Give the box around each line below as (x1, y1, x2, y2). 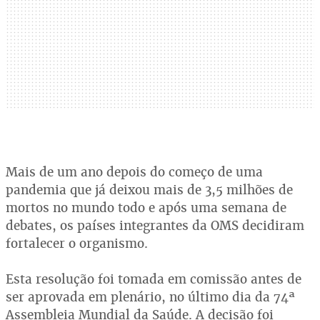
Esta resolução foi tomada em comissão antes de (6, 271, 301, 287)
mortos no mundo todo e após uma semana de (6, 199, 286, 216)
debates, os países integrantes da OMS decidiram (6, 217, 304, 234)
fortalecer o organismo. (6, 235, 148, 251)
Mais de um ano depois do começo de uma (6, 164, 263, 180)
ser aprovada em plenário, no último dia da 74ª (6, 289, 295, 305)
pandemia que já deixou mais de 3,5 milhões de (6, 181, 293, 198)
